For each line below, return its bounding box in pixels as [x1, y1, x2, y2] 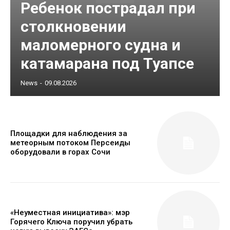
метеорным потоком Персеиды [10, 138, 130, 148]
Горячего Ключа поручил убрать [10, 217, 132, 226]
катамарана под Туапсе [21, 54, 194, 73]
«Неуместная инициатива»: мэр [10, 207, 130, 217]
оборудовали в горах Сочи [10, 147, 110, 157]
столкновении [21, 17, 126, 36]
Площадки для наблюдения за [10, 129, 127, 139]
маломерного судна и [21, 36, 181, 54]
